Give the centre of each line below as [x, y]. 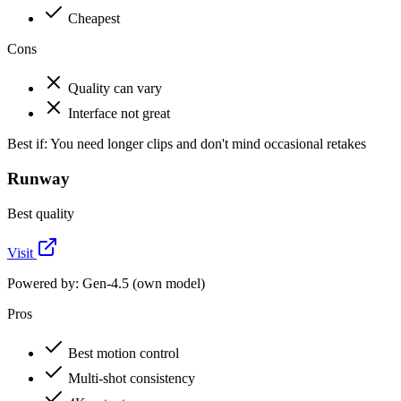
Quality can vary [115, 89]
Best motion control [124, 353]
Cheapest [94, 19]
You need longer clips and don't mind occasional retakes [208, 144]
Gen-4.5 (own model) [144, 283]
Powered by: [45, 283]
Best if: [27, 144]
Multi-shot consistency [132, 378]
